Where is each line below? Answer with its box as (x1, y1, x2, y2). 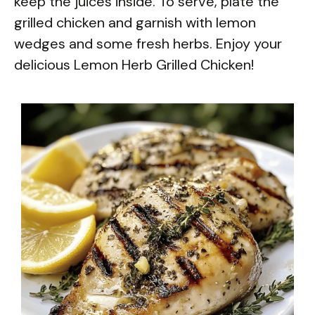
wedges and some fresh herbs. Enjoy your (14, 34, 282, 53)
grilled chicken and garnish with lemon (14, 13, 256, 32)
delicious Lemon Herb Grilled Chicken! (14, 55, 254, 74)
